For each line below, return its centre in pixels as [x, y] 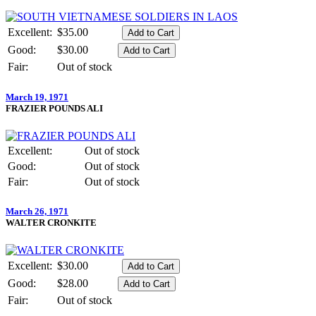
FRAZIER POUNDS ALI [54, 108]
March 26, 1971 [37, 211]
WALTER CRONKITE [51, 222]
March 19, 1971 [37, 97]
